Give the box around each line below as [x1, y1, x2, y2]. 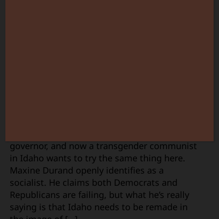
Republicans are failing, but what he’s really [10, 188, 189, 200]
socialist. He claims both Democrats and [10, 176, 177, 188]
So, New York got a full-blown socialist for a [10, 127, 190, 139]
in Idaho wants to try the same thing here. [10, 152, 185, 164]
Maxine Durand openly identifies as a [10, 164, 164, 176]
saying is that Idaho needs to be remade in [10, 200, 188, 213]
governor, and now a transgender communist [10, 139, 197, 152]
